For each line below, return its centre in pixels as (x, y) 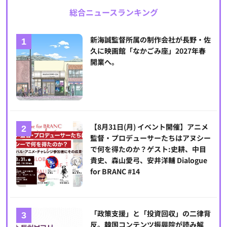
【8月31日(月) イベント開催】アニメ (149, 126)
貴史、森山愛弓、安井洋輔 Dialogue (148, 160)
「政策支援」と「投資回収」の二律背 (150, 214)
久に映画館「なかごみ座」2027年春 (148, 51)
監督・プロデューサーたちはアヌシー (150, 138)
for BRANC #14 (115, 171)
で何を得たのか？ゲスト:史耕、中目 (148, 149)
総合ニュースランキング (113, 12)
